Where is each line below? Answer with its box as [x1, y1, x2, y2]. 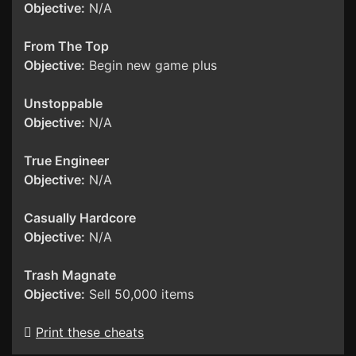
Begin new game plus [85, 57, 217, 74]
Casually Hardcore [24, 210, 136, 226]
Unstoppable [24, 95, 103, 112]
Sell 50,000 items [85, 286, 194, 303]
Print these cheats [36, 324, 144, 341]
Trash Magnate [24, 267, 116, 284]
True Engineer [24, 153, 109, 169]
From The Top [24, 38, 109, 55]
